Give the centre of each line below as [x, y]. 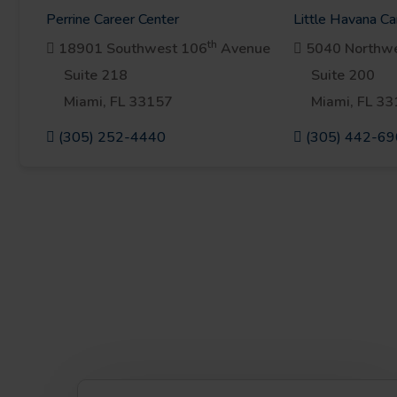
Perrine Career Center [113, 19]
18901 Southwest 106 [131, 49]
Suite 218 [96, 75]
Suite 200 [343, 75]
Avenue [244, 49]
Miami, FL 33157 [118, 102]
